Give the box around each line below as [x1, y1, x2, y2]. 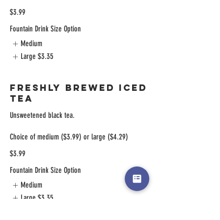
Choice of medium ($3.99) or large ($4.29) [10, 132, 128, 141]
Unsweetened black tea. [10, 110, 75, 120]
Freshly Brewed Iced [10, 82, 147, 93]
